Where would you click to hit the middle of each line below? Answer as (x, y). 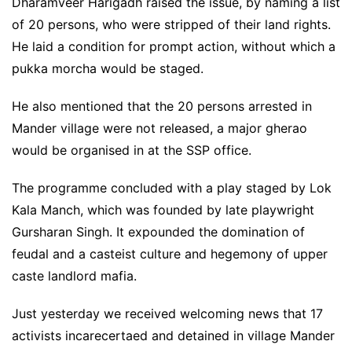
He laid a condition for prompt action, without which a (174, 47)
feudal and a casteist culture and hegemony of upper (170, 254)
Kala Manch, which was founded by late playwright (163, 210)
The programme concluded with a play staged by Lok (172, 188)
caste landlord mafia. (74, 276)
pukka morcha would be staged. (108, 69)
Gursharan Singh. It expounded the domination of (158, 232)
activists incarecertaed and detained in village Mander (173, 336)
